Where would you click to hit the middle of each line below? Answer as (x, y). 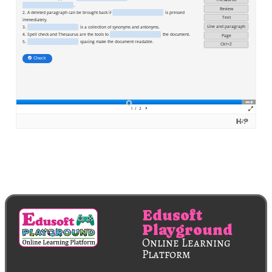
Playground (187, 230)
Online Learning (186, 243)
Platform (166, 255)
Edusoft (172, 216)
